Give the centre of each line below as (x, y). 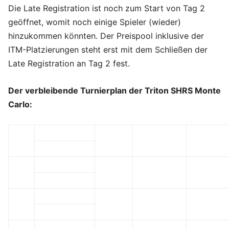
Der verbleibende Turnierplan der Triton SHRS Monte (114, 91)
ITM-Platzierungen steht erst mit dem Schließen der (108, 50)
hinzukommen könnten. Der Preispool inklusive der (106, 36)
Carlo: (20, 105)
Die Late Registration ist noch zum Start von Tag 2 (107, 8)
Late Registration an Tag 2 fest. (69, 64)
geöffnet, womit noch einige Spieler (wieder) (95, 22)
